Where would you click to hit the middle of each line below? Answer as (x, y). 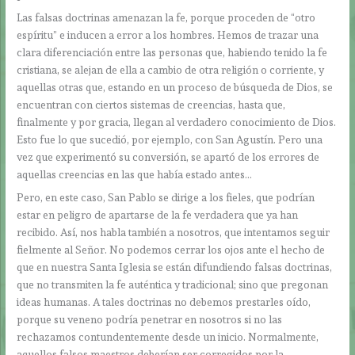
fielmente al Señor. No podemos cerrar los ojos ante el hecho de (171, 249)
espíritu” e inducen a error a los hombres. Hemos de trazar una (168, 35)
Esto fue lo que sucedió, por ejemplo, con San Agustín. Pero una (170, 140)
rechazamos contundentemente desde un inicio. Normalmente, (168, 336)
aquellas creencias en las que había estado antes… (135, 175)
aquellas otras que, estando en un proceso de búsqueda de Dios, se (175, 88)
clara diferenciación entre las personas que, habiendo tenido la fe (172, 53)
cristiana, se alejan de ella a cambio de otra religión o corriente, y (171, 70)
